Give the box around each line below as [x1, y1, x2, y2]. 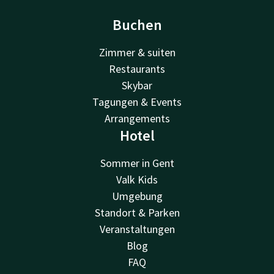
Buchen [112, 15, 162, 35]
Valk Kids [116, 172, 158, 187]
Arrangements [104, 111, 170, 126]
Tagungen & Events [92, 95, 182, 109]
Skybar [122, 78, 152, 93]
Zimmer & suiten [98, 45, 176, 60]
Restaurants [109, 62, 165, 76]
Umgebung [111, 189, 163, 204]
